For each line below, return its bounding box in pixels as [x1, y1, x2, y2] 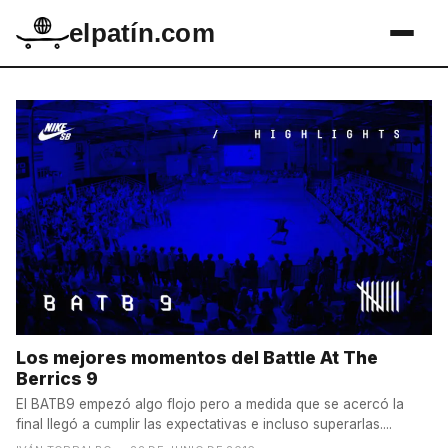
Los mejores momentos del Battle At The [16, 347, 378, 369]
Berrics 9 [16, 368, 98, 390]
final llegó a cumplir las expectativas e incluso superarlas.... [16, 415, 392, 432]
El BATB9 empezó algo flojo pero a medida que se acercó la [16, 395, 404, 412]
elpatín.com [69, 19, 215, 47]
